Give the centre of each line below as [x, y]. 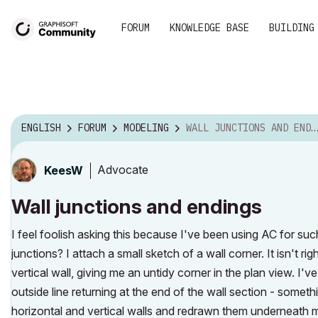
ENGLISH [41, 128]
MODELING [146, 128]
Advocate [123, 170]
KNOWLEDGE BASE [209, 28]
